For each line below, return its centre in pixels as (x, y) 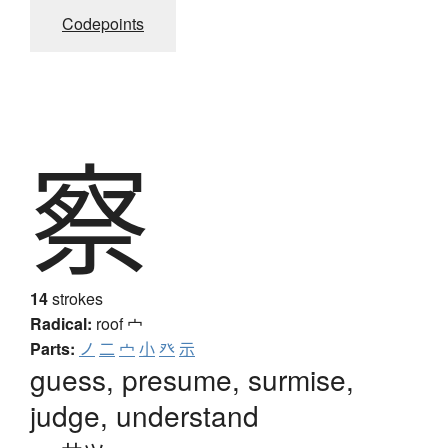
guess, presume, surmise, (192, 379)
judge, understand (144, 415)
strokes (75, 299)
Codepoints (103, 24)
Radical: (61, 324)
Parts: (52, 349)
